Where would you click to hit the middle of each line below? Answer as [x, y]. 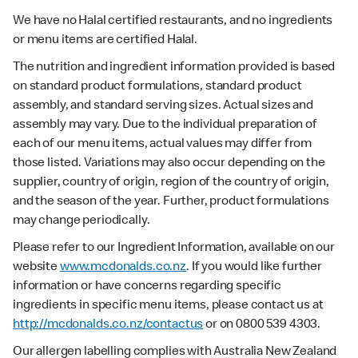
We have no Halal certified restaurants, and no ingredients [173, 21]
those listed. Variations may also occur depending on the [169, 163]
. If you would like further [254, 267]
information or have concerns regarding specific [147, 286]
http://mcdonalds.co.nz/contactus [108, 325]
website [36, 267]
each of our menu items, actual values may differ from [163, 144]
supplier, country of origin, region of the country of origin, [171, 183]
